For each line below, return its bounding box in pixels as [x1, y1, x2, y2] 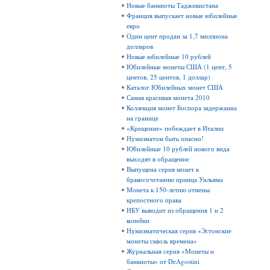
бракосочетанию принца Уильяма [127, 175, 223, 184]
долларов [127, 42, 153, 51]
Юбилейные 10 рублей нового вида [127, 144, 230, 154]
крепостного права [127, 195, 181, 205]
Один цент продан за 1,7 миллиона [127, 31, 228, 41]
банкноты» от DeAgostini [127, 257, 199, 266]
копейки [127, 216, 149, 225]
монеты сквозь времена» [127, 236, 197, 246]
